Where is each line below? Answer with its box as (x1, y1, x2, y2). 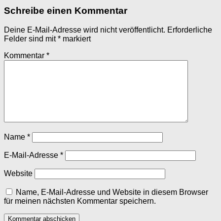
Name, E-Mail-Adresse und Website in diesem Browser (16, 187, 208, 196)
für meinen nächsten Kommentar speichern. (4, 196, 156, 205)
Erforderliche (167, 25, 212, 34)
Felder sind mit (4, 34, 58, 43)
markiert (61, 34, 91, 43)
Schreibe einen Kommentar (4, 5, 127, 16)
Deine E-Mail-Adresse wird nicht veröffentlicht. (4, 25, 165, 34)
